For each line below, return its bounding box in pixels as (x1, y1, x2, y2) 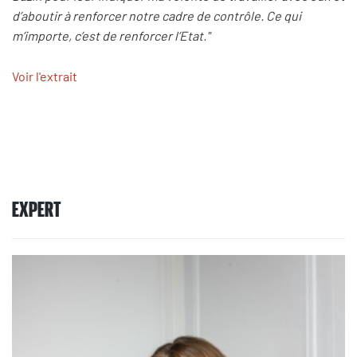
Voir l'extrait (12, 68, 77, 84)
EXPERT (12, 197, 61, 220)
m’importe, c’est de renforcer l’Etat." (12, 28, 210, 44)
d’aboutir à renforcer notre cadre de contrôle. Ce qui (12, 8, 301, 24)
